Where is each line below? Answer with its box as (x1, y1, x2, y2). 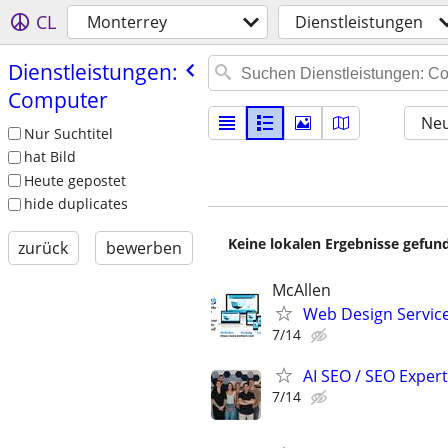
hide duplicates (23, 194, 128, 214)
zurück (18, 237, 69, 260)
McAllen (272, 279, 331, 301)
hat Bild (23, 147, 76, 167)
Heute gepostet (23, 170, 126, 190)
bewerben (105, 237, 182, 260)
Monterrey (87, 11, 167, 33)
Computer (7, 85, 108, 114)
